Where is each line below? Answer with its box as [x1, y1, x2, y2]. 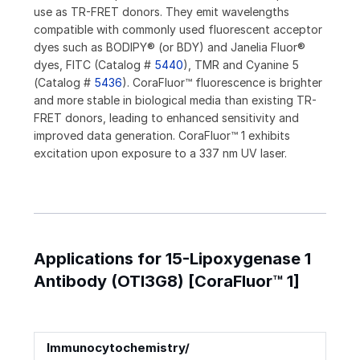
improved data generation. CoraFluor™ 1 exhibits [34, 129, 290, 143]
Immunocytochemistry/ [47, 340, 190, 356]
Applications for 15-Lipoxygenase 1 [34, 249, 311, 269]
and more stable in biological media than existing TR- [34, 93, 317, 108]
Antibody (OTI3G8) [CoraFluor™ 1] [34, 272, 300, 292]
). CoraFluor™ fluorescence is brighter [122, 76, 322, 90]
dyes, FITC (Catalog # [34, 58, 154, 72]
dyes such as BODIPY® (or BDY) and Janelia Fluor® [34, 40, 305, 55]
